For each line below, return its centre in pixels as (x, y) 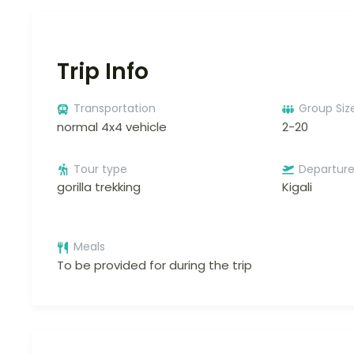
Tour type (100, 169)
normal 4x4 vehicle (112, 126)
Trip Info (103, 72)
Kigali (297, 187)
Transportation (115, 108)
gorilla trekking (99, 187)
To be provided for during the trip (154, 265)
